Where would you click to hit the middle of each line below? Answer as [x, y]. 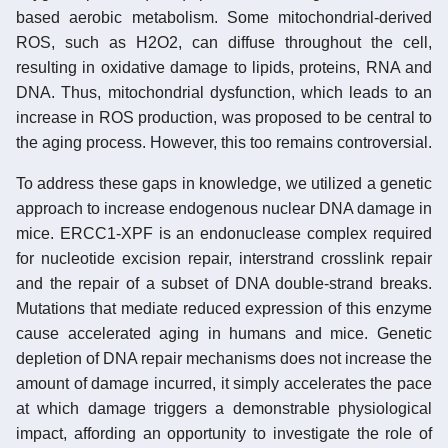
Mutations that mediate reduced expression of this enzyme [224, 308]
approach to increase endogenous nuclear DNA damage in [224, 208]
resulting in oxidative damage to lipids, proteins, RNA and [224, 67]
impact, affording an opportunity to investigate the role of [224, 433]
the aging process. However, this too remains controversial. [224, 142]
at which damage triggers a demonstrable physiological [224, 408]
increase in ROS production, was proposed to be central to [224, 117]
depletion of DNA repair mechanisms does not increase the [224, 358]
